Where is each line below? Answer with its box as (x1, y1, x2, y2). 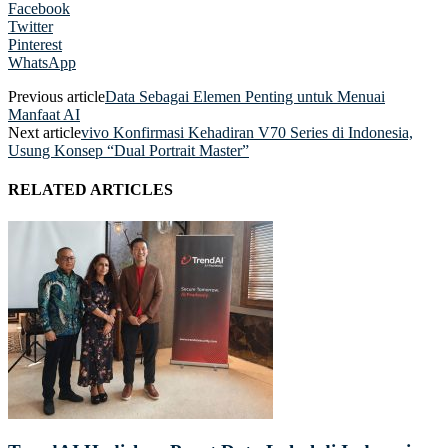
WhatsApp (8, 54, 76, 72)
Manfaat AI (8, 106, 80, 124)
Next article (8, 124, 81, 142)
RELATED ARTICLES (8, 181, 173, 199)
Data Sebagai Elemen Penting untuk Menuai (105, 88, 385, 106)
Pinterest (8, 36, 62, 54)
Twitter (8, 18, 53, 36)
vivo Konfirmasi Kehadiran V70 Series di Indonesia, (81, 124, 413, 142)
